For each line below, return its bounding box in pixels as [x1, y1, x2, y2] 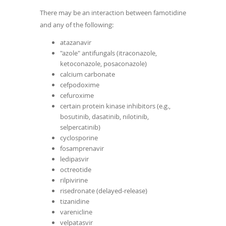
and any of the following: [40, 20, 114, 30]
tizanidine [60, 197, 89, 206]
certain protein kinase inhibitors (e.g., [60, 101, 171, 111]
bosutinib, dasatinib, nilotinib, [60, 112, 149, 122]
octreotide [60, 165, 91, 175]
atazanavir [60, 38, 91, 47]
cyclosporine [60, 133, 98, 143]
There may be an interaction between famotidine [40, 8, 186, 18]
